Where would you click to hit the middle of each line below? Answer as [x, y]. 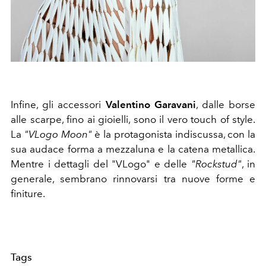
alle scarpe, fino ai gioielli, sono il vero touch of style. [133, 119]
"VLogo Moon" [58, 134]
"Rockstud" [216, 164]
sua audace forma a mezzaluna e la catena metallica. [133, 149]
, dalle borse [226, 104]
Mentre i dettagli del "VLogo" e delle [101, 164]
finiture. [28, 193]
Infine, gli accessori [58, 104]
